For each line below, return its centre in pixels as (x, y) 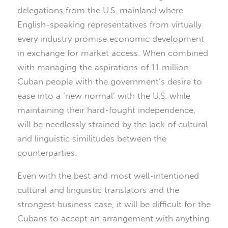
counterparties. (47, 153)
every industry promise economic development (111, 39)
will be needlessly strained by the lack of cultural (112, 124)
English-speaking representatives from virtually (109, 25)
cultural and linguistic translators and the (98, 190)
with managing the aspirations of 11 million (103, 67)
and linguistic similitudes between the (92, 139)
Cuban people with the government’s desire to (110, 82)
